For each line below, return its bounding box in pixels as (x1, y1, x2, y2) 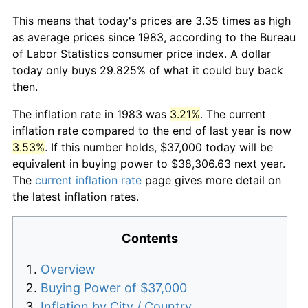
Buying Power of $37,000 (41, 280, 187, 295)
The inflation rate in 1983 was (12, 107, 170, 121)
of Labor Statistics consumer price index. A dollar (12, 46, 271, 60)
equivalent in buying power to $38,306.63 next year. (12, 156, 285, 170)
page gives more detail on (142, 173, 281, 187)
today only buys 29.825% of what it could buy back (12, 63, 283, 77)
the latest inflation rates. (12, 189, 139, 203)
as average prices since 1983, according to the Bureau (12, 30, 296, 44)
